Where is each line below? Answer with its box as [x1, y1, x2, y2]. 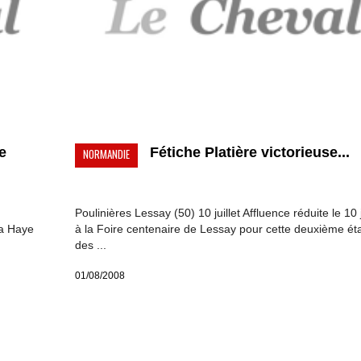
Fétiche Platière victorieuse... [149, 144, 350, 161]
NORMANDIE [82, 146, 130, 163]
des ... [74, 239, 106, 252]
